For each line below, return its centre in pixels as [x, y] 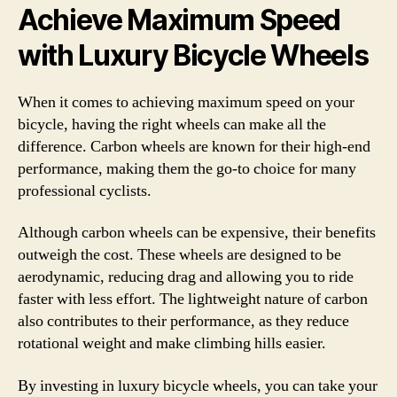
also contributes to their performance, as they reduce [183, 321]
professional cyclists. [85, 191]
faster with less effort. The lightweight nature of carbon [193, 299]
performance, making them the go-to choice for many [187, 168]
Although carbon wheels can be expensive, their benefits [197, 233]
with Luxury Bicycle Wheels [193, 55]
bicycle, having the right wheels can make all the [172, 124]
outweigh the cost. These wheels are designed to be [179, 255]
